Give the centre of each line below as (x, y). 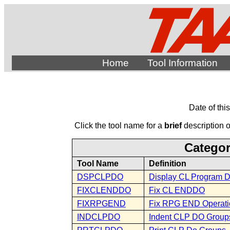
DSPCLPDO (100, 177)
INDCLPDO (99, 217)
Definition (168, 164)
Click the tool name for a (119, 126)
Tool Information (182, 63)
